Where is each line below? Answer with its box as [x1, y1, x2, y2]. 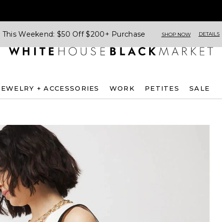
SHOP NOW [161, 31, 191, 38]
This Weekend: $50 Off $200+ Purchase [2, 29, 146, 39]
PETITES [144, 84, 180, 92]
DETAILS [198, 31, 220, 37]
